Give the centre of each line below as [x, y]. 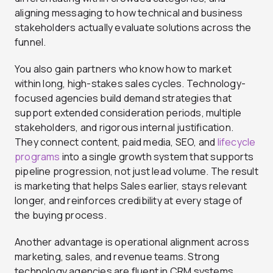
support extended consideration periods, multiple [128, 112]
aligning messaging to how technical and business [129, 12]
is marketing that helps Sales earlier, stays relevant [131, 186]
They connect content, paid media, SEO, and [116, 142]
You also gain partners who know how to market [123, 69]
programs [37, 156]
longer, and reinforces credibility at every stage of [129, 200]
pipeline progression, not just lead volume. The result [136, 171]
